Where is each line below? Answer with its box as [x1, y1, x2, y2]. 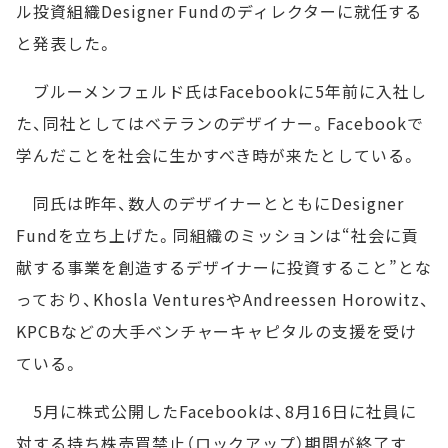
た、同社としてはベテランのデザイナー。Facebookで [16, 110, 424, 135]
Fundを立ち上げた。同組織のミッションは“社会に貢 [16, 222, 419, 247]
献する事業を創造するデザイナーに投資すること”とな [16, 254, 432, 279]
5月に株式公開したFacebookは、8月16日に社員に [16, 398, 417, 423]
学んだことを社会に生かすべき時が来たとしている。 [16, 142, 419, 167]
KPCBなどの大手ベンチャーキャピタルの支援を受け [16, 318, 417, 343]
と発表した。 [16, 30, 114, 55]
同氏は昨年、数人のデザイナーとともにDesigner [16, 190, 404, 215]
